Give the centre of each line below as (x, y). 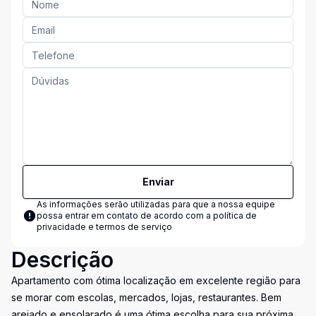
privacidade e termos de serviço (104, 227)
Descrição (62, 260)
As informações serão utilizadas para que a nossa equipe (156, 204)
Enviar (158, 182)
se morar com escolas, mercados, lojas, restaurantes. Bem (146, 297)
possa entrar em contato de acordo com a (125, 215)
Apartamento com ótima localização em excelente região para (156, 280)
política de (235, 215)
